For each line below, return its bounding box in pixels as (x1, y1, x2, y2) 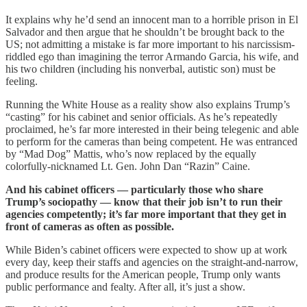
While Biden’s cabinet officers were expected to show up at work (5, 243, 287, 256)
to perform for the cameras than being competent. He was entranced (5, 135, 297, 147)
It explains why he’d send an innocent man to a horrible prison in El (5, 13, 298, 25)
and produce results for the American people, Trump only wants (5, 268, 280, 280)
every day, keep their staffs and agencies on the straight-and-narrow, (5, 256, 298, 268)
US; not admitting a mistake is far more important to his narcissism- (5, 38, 295, 50)
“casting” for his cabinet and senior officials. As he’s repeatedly (5, 110, 278, 123)
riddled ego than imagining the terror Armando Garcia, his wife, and (5, 50, 299, 62)
